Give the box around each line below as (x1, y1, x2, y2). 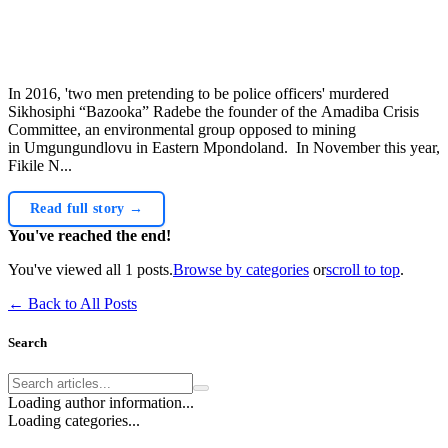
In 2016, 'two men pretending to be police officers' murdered (8, 84, 389, 102)
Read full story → (30, 200, 144, 216)
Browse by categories (173, 260, 309, 278)
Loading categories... (8, 411, 140, 429)
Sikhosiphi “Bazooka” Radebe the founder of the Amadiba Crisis (8, 102, 419, 120)
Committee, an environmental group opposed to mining (8, 120, 356, 138)
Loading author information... (8, 393, 194, 411)
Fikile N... (8, 156, 72, 174)
